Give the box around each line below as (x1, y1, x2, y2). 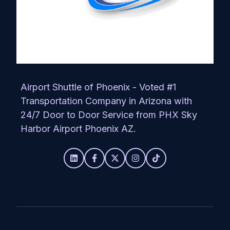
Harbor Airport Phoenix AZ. (21, 123, 136, 134)
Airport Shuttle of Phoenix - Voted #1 (21, 81, 176, 92)
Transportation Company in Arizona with (21, 95, 192, 106)
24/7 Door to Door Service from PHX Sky (21, 109, 197, 120)
